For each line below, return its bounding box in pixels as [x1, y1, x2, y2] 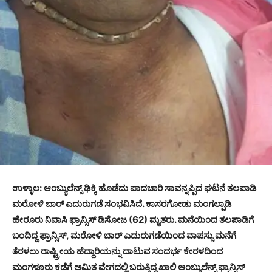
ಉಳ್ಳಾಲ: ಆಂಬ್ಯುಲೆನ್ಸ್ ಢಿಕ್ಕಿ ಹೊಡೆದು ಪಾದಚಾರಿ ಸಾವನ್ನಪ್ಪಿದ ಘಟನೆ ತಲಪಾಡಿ [12, 182, 256, 194]
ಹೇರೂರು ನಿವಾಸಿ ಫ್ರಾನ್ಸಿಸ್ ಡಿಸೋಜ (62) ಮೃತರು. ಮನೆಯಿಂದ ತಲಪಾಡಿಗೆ [12, 214, 254, 226]
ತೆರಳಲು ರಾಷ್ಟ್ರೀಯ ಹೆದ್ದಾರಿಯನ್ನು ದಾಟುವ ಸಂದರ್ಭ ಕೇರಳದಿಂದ [12, 245, 223, 257]
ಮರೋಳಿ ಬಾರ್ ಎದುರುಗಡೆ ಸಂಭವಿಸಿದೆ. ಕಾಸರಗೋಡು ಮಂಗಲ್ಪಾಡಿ [12, 198, 231, 210]
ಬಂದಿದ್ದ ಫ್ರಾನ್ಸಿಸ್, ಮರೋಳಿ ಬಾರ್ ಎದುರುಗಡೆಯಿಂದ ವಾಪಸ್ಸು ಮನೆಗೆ [12, 229, 236, 242]
